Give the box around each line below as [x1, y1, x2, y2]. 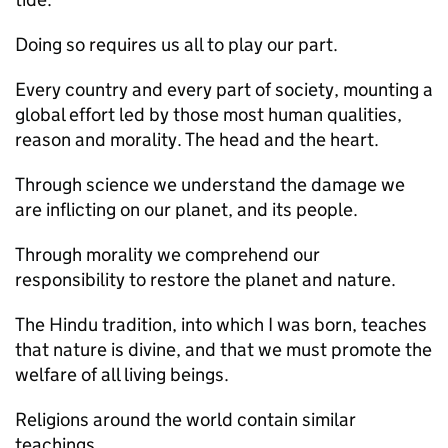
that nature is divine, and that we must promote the [15, 338, 432, 361]
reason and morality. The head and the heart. [15, 128, 379, 151]
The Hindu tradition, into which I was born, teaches [15, 313, 427, 336]
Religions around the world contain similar [15, 408, 356, 431]
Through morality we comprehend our [15, 243, 320, 266]
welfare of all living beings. [15, 363, 229, 386]
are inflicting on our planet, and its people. [15, 198, 358, 221]
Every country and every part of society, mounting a [15, 78, 433, 101]
